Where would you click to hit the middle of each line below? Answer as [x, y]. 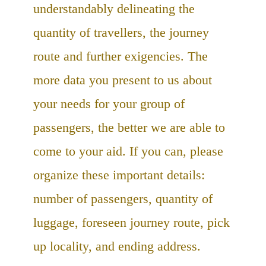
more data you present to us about [123, 80]
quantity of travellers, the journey [121, 32]
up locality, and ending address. [117, 246]
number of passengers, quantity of [123, 198]
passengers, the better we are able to [129, 127]
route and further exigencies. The [121, 56]
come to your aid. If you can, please [128, 151]
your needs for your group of [109, 103]
